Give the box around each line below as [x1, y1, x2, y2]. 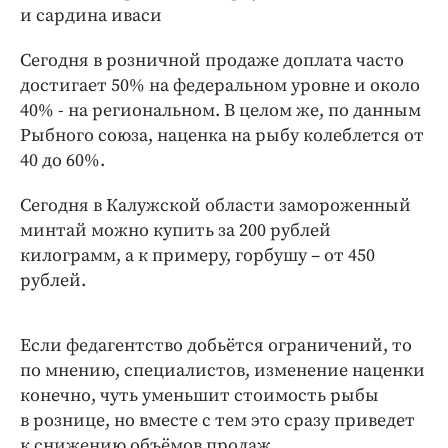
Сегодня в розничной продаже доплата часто [20, 48, 404, 72]
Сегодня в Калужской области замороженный [20, 193, 411, 217]
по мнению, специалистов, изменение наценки [20, 358, 425, 382]
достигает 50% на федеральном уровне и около [20, 73, 420, 97]
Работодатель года [64, 85, 228, 105]
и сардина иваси [20, 3, 162, 27]
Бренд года [64, 55, 160, 75]
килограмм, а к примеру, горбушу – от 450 [20, 243, 375, 267]
